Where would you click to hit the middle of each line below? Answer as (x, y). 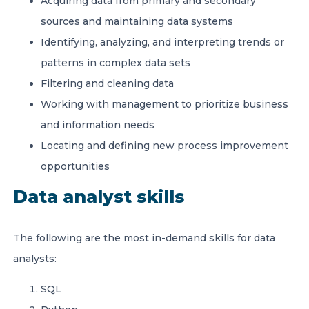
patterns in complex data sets (116, 63)
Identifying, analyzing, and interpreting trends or (162, 42)
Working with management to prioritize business (165, 104)
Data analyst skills (99, 197)
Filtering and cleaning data (107, 83)
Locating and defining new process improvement (165, 146)
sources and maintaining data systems (137, 21)
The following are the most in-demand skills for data (144, 238)
